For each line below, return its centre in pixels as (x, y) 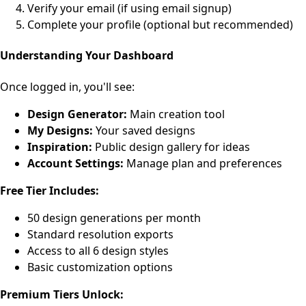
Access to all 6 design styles (98, 250)
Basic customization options (100, 267)
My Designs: (60, 130)
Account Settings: (75, 163)
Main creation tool (176, 114)
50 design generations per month (114, 218)
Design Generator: (77, 114)
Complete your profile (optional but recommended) (160, 25)
